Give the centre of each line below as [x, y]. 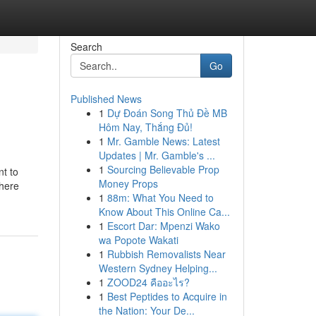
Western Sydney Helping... [158, 268]
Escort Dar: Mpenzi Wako [163, 226]
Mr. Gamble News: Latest [163, 141]
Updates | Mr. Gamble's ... [157, 155]
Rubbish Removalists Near [166, 254]
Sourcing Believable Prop [163, 169]
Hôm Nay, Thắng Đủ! [145, 127]
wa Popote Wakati [138, 240]
